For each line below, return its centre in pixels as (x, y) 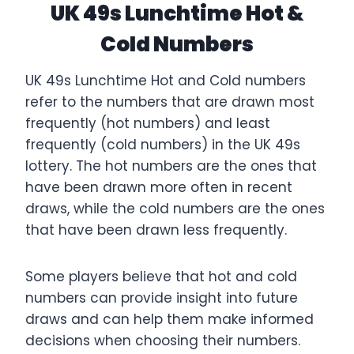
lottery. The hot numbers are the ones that (171, 166)
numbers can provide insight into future (162, 298)
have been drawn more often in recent (159, 187)
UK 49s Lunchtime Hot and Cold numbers (166, 80)
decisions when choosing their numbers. (163, 340)
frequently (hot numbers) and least (148, 123)
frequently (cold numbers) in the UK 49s (163, 144)
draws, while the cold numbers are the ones (175, 208)
